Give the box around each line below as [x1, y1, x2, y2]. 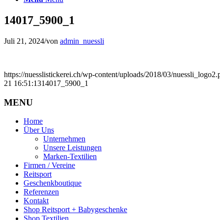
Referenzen [24, 188, 59, 196]
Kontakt [24, 196, 49, 205]
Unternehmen [43, 135, 85, 143]
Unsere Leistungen [43, 143, 102, 152]
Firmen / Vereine [24, 161, 75, 170]
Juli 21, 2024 [4, 36, 44, 45]
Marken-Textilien [43, 152, 97, 161]
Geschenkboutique [24, 179, 82, 188]
